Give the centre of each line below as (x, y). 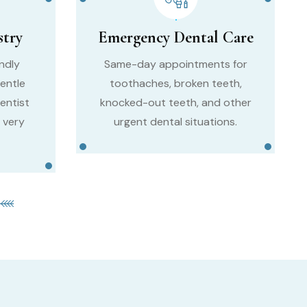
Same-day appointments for (175, 64)
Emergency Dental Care (175, 37)
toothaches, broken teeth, (175, 83)
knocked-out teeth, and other (175, 102)
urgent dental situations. (175, 121)
